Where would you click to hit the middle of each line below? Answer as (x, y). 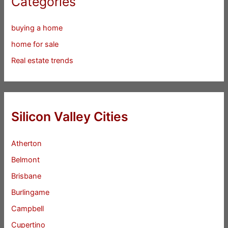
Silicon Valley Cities (70, 116)
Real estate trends (42, 61)
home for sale (35, 45)
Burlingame (31, 193)
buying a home (37, 28)
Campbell (28, 209)
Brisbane (26, 176)
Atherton (27, 144)
